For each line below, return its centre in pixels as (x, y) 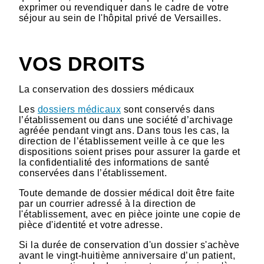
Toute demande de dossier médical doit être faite (127, 193)
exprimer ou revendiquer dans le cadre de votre (124, 8)
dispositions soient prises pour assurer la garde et (130, 152)
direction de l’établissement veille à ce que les (122, 141)
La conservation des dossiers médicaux (107, 90)
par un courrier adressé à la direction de (108, 204)
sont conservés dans (168, 110)
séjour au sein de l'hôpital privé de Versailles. (120, 18)
